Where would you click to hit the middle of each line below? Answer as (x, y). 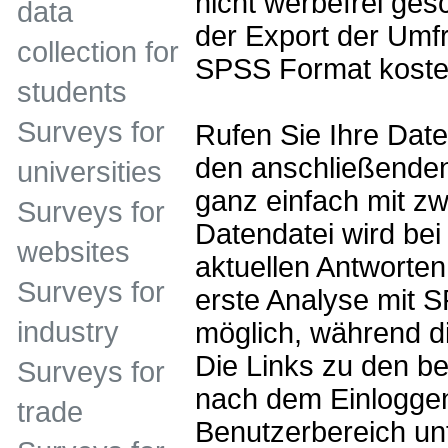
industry (68, 332)
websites (73, 252)
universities (89, 172)
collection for (98, 52)
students (72, 92)
